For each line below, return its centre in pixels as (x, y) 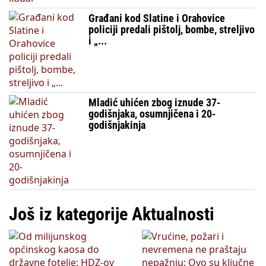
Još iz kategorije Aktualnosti (112, 214)
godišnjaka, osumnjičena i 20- (153, 113)
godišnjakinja (117, 125)
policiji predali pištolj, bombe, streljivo (172, 29)
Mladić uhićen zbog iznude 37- (155, 102)
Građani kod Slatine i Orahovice (157, 18)
